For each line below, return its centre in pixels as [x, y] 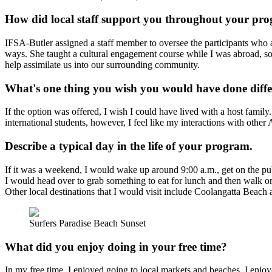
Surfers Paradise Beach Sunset [87, 223]
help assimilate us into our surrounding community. [102, 65]
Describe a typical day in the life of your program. [129, 146]
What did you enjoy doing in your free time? [116, 246]
